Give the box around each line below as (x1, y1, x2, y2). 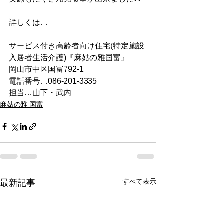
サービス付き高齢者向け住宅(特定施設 (9, 42, 144, 50)
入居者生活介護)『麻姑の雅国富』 (9, 53, 129, 62)
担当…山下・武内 (9, 88, 71, 97)
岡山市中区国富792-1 (9, 65, 84, 73)
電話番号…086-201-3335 (9, 77, 97, 85)
